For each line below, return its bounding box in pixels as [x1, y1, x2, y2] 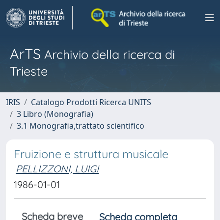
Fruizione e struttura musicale [14, 147, 168, 161]
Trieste [10, 63, 48, 79]
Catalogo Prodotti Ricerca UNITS [31, 97, 151, 108]
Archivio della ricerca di [41, 47, 175, 62]
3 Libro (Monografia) [17, 109, 93, 119]
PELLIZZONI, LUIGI [16, 163, 99, 175]
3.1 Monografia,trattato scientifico [17, 120, 144, 131]
